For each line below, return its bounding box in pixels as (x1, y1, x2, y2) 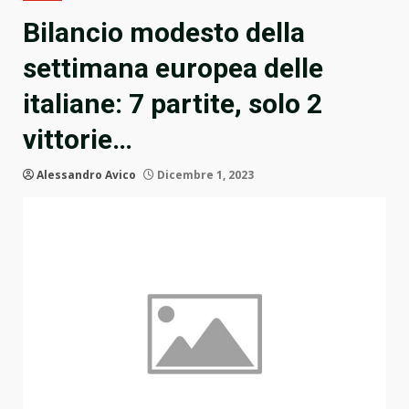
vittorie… (23, 123, 132, 156)
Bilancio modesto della (23, 16, 305, 49)
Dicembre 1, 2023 (154, 167, 254, 184)
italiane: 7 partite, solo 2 (23, 88, 322, 121)
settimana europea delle (23, 52, 323, 85)
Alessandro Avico (37, 167, 136, 184)
